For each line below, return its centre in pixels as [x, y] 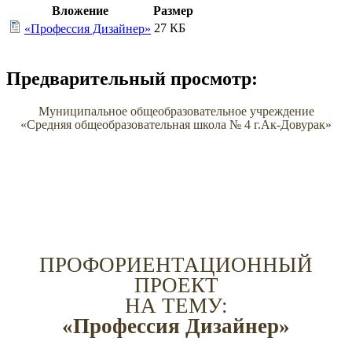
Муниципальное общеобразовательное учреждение [176, 112]
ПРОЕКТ [176, 286]
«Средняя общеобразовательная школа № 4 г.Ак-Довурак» [176, 125]
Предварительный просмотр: [132, 79]
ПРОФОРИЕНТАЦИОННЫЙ [176, 265]
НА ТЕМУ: [176, 306]
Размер [173, 11]
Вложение [80, 11]
